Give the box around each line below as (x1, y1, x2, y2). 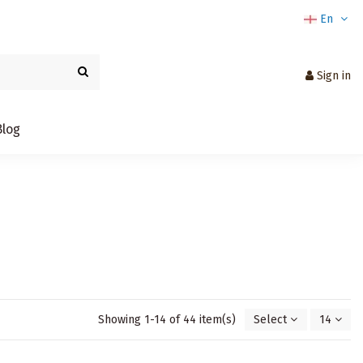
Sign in (317, 68, 351, 83)
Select (254, 313, 288, 327)
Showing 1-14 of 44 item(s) (98, 313, 240, 327)
